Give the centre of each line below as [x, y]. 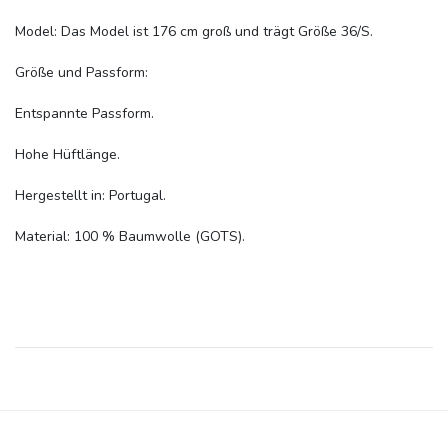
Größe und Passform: [81, 72]
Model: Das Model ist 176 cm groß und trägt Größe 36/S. [194, 31]
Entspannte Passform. [84, 113]
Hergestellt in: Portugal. [90, 195]
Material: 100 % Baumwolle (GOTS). [130, 236]
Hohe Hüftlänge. [67, 154]
